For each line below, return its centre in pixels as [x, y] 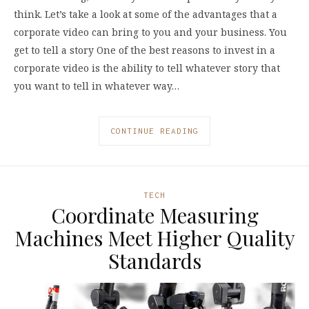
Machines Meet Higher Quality [154, 238]
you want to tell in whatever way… [97, 86]
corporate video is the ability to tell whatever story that [147, 68]
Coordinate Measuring [154, 215]
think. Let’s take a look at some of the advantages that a [146, 14]
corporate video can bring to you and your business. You [150, 32]
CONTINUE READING [154, 130]
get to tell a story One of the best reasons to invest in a [144, 50]
